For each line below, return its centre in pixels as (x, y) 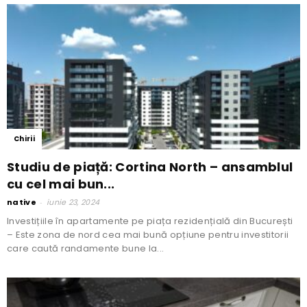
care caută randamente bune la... (86, 248)
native (22, 202)
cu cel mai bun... (61, 184)
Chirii (24, 138)
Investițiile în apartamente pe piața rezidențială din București (150, 221)
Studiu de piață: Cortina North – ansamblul (150, 167)
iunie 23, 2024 (73, 202)
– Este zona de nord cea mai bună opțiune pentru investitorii (148, 234)
